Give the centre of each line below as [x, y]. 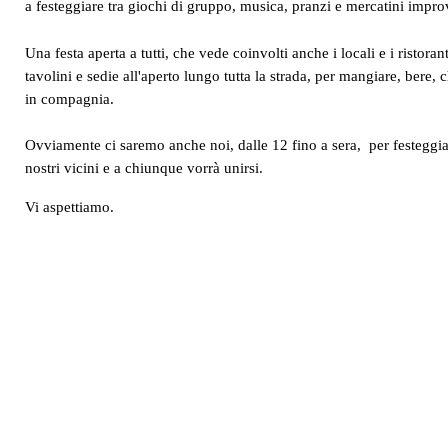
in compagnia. [75, 98]
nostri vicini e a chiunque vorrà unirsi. [144, 168]
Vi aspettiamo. [69, 207]
